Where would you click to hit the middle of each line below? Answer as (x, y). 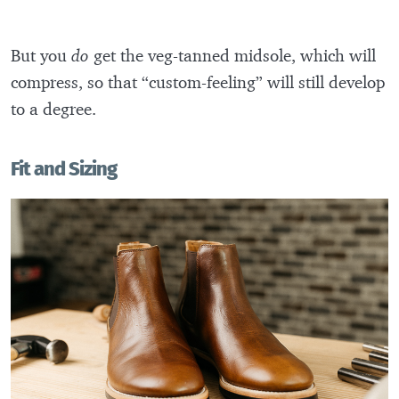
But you (41, 56)
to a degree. (53, 109)
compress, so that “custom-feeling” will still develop (198, 82)
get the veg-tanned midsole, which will (235, 56)
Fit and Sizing (64, 169)
